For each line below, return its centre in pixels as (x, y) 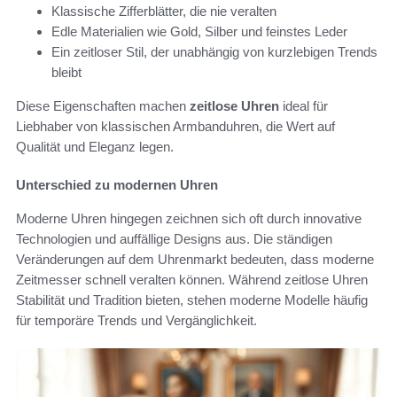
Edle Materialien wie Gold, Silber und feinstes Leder (199, 31)
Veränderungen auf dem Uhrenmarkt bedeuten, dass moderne (195, 259)
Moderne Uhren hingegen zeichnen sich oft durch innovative (189, 218)
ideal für (304, 105)
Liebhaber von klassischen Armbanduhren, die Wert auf (175, 126)
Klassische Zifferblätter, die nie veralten (164, 11)
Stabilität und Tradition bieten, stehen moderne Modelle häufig (192, 300)
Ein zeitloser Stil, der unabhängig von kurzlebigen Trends (214, 51)
